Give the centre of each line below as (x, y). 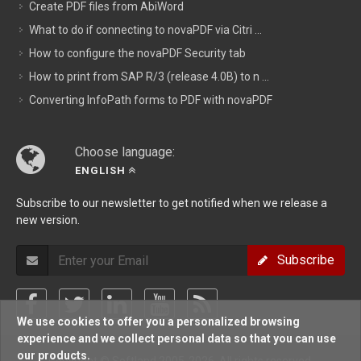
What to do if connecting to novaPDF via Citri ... (145, 30)
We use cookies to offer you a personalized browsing (158, 322)
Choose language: (125, 152)
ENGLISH (100, 170)
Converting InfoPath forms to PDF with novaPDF (151, 100)
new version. (48, 220)
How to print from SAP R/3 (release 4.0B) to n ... (149, 77)
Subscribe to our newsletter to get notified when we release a (172, 203)
